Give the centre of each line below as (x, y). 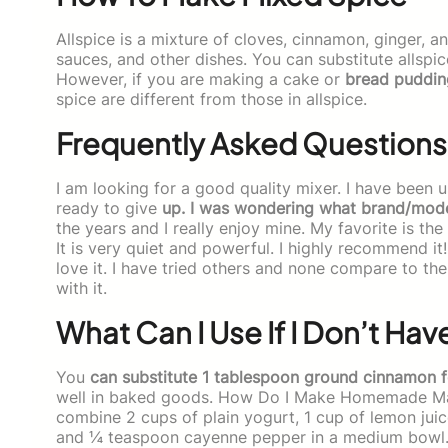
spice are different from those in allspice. (211, 98)
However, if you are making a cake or (200, 78)
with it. (81, 287)
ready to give (109, 207)
